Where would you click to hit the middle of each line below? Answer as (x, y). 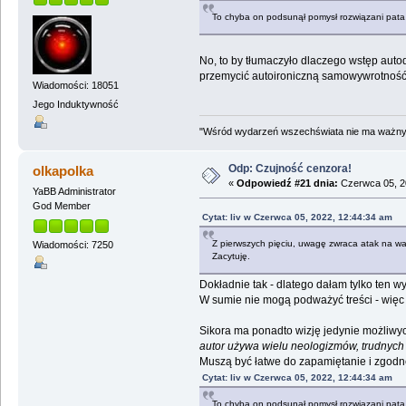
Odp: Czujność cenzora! (290, 169)
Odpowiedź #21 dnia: (287, 184)
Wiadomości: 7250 (72, 244)
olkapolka (63, 171)
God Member (61, 206)
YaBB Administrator (74, 192)
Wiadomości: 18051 (75, 85)
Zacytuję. (231, 256)
